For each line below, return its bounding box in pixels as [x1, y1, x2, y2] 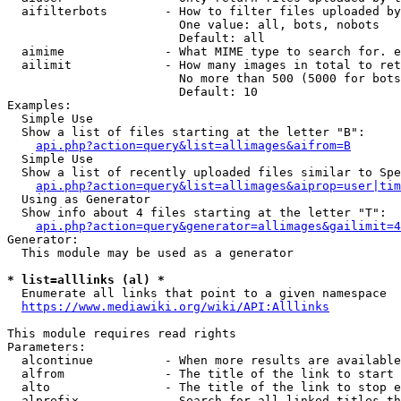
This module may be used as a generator [7, 246, 294, 260]
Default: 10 [7, 85, 258, 98]
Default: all [7, 31, 265, 45]
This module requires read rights [7, 327, 236, 340]
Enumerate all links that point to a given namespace [7, 286, 387, 300]
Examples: [7, 98, 72, 112]
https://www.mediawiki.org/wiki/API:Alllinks [21, 300, 329, 313]
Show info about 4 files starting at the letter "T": [7, 206, 387, 219]
